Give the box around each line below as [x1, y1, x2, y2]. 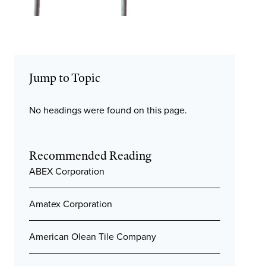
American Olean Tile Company [29, 230, 156, 243]
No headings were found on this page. [29, 103, 187, 117]
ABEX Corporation [29, 164, 104, 178]
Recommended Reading [29, 147, 151, 163]
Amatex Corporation [29, 197, 112, 211]
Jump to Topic [29, 69, 100, 85]
